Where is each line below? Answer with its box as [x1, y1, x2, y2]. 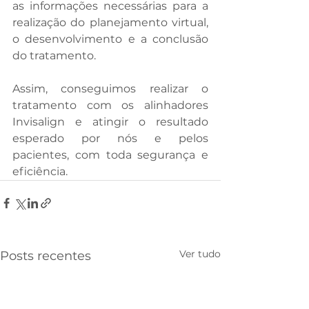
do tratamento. [12, 48, 96, 62]
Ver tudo [179, 247, 221, 260]
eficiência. [12, 164, 68, 178]
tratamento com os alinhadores [12, 98, 208, 112]
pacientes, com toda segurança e [12, 148, 208, 161]
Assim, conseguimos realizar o [12, 81, 208, 95]
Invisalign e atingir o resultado [12, 114, 208, 128]
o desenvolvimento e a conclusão [12, 32, 208, 46]
